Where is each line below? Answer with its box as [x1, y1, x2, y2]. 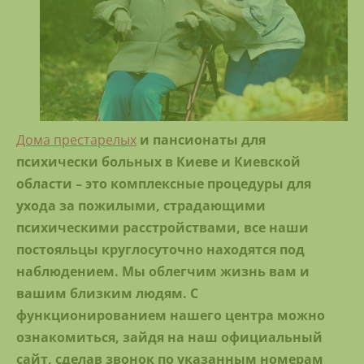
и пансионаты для [136, 131, 266, 149]
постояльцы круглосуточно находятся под [16, 240, 305, 259]
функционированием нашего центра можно [16, 306, 325, 325]
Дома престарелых [16, 131, 136, 149]
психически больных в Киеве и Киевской [16, 153, 301, 171]
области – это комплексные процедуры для [16, 175, 311, 193]
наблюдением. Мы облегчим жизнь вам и [16, 262, 310, 281]
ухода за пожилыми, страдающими [16, 197, 266, 215]
